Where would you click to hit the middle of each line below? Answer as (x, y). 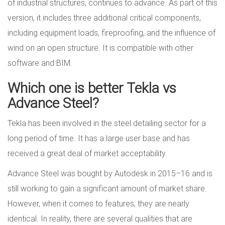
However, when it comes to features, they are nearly (98, 204)
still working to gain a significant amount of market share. (107, 189)
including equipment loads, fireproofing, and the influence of (111, 33)
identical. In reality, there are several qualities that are (100, 219)
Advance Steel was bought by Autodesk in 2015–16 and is (110, 174)
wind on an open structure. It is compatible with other (100, 48)
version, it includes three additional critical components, (104, 18)
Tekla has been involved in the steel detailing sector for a (107, 123)
